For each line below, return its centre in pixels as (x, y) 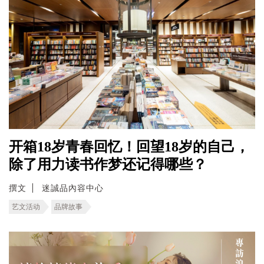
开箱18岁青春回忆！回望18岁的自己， (129, 146)
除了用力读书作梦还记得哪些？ (108, 164)
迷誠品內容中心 (73, 188)
